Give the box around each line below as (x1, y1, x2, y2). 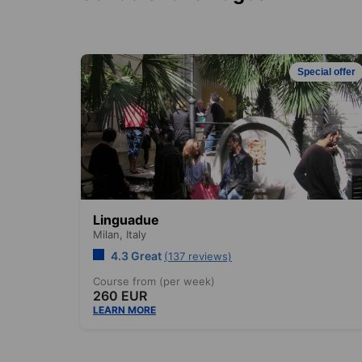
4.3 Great (108, 248, 164, 263)
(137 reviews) (164, 249, 232, 263)
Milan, (93, 227, 126, 241)
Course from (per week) (93, 274, 215, 288)
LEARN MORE (93, 303, 156, 316)
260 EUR (93, 287, 147, 304)
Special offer (297, 65, 356, 78)
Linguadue (93, 211, 159, 228)
